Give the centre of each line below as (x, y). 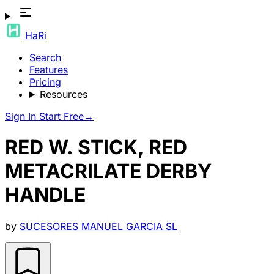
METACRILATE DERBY (108, 171)
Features (49, 70)
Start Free (61, 116)
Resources (63, 94)
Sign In (22, 116)
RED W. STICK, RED (96, 147)
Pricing (45, 82)
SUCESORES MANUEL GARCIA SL (98, 226)
